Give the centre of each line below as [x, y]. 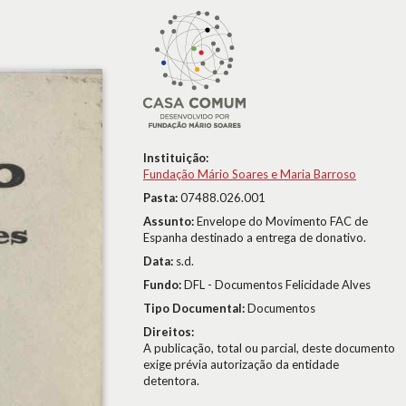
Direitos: [169, 332]
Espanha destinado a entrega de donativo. [255, 237]
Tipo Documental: [195, 308]
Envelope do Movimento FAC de [282, 221]
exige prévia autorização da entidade [241, 364]
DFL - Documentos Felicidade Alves [277, 285]
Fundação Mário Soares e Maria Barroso [250, 174]
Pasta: [162, 198]
